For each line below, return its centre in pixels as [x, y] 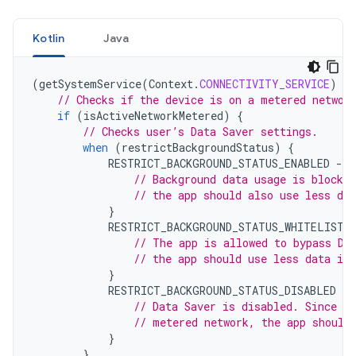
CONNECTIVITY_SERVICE [265, 84]
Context [171, 84]
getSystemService [90, 84]
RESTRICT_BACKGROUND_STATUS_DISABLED [222, 290]
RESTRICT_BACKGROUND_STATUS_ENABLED [219, 163]
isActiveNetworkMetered [153, 116]
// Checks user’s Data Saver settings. [200, 132]
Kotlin [49, 38]
